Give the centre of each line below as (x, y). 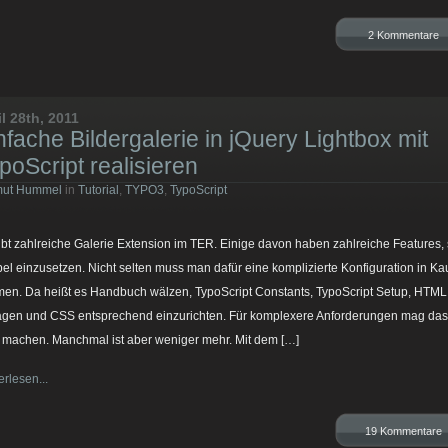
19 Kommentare (403, 431)
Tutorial (98, 190)
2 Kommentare (403, 35)
